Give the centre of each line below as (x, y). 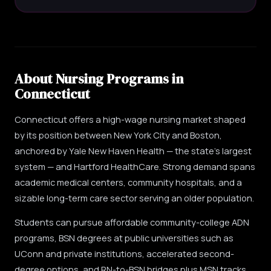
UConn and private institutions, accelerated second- (124, 253)
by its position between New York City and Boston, (118, 135)
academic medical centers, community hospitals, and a (128, 182)
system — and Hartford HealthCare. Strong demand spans (135, 166)
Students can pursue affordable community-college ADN (132, 222)
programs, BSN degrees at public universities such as (124, 238)
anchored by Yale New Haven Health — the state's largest (133, 151)
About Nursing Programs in (99, 79)
